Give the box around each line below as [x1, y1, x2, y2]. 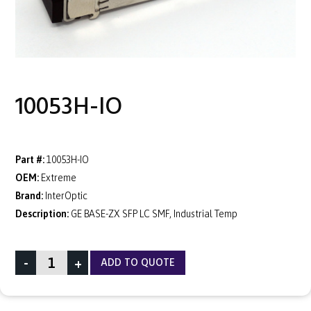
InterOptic [45, 190, 87, 202]
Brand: [15, 190, 43, 202]
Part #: [15, 154, 44, 166]
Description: [15, 208, 69, 220]
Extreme [41, 172, 76, 184]
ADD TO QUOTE [101, 255, 175, 271]
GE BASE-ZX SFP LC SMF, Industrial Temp [71, 208, 237, 220]
